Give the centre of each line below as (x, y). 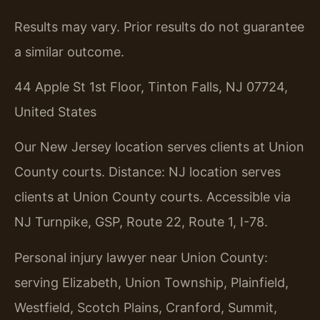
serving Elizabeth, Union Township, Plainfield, (151, 282)
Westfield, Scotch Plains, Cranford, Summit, (146, 307)
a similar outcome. (69, 51)
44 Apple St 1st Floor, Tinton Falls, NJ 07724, (151, 86)
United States (55, 111)
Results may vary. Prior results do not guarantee (159, 26)
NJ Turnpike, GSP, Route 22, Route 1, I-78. (141, 222)
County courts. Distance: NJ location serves (147, 172)
